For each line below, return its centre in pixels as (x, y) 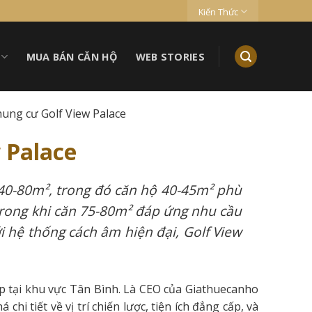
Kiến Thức (218, 11)
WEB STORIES (170, 56)
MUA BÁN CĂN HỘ (72, 56)
